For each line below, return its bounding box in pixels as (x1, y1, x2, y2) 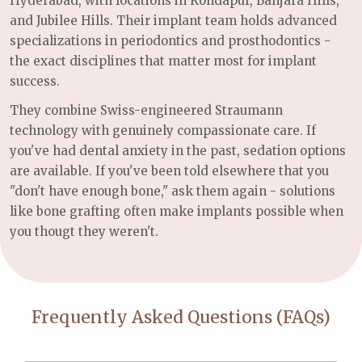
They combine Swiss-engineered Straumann (10, 103, 283, 118)
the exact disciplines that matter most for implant (10, 53, 317, 69)
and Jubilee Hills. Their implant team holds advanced (10, 12, 337, 28)
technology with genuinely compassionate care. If (10, 123, 316, 138)
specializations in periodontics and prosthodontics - (10, 32, 330, 48)
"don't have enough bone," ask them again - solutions (10, 183, 335, 199)
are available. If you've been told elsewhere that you (10, 163, 329, 179)
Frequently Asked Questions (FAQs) (32, 306, 330, 329)
